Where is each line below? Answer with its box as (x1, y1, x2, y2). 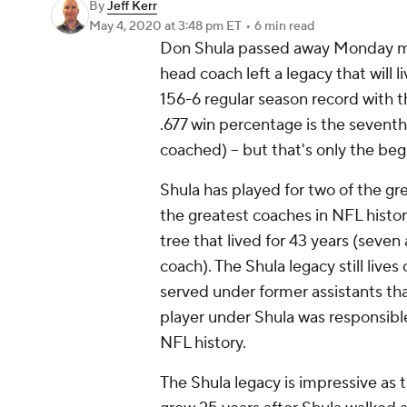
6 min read (254, 18, 314, 35)
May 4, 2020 (89, 18, 164, 35)
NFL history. (160, 333, 250, 353)
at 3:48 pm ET (164, 18, 242, 35)
